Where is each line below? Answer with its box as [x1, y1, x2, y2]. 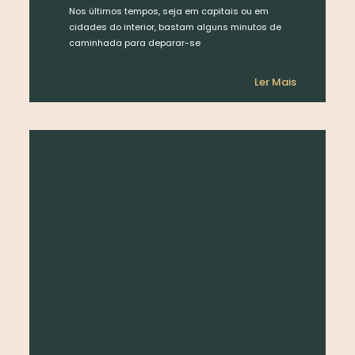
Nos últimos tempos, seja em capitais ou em [68, 4, 269, 17]
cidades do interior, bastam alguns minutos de [68, 20, 281, 33]
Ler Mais [254, 74, 297, 90]
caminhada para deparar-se [68, 36, 200, 49]
